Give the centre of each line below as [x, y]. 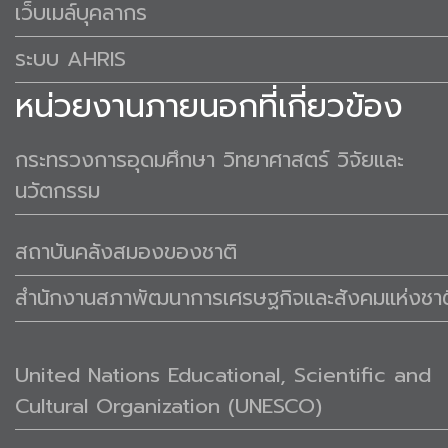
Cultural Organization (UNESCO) [168, 406]
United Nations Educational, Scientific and [223, 375]
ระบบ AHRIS [70, 59]
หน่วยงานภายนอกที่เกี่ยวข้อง [209, 107]
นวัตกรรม [57, 191]
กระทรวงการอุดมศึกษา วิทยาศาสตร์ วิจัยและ [209, 160]
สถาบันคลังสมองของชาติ [126, 252]
